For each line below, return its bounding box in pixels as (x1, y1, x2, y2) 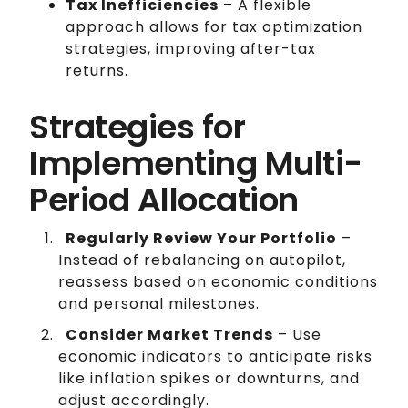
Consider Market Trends (66, 324, 273, 346)
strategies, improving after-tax (66, 38, 316, 60)
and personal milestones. (58, 293, 260, 315)
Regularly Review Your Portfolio (66, 228, 337, 250)
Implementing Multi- (29, 140, 362, 188)
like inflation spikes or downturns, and (58, 368, 360, 390)
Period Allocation (29, 177, 299, 224)
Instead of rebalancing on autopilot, (58, 250, 346, 271)
